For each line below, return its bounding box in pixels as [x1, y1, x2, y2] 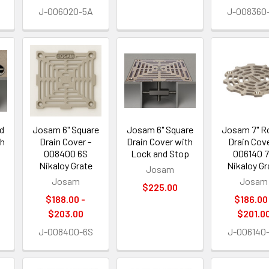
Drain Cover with [127, 135, 193, 147]
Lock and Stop [130, 147, 189, 159]
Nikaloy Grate [38, 159, 92, 171]
